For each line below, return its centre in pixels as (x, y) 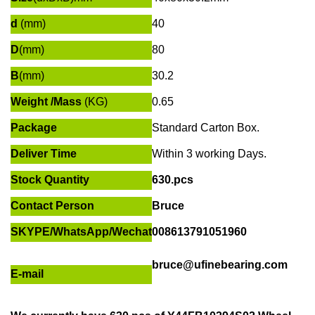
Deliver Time (44, 154)
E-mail (27, 274)
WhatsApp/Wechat (102, 232)
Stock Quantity (50, 180)
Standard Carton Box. (206, 128)
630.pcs (173, 180)
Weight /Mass (47, 102)
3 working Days (224, 154)
